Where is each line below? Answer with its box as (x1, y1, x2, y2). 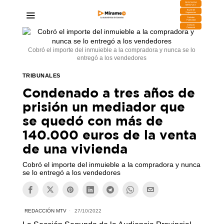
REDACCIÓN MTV (24, 208, 66, 213)
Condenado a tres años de (22, 85, 195, 100)
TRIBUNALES (22, 72, 60, 78)
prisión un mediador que (22, 99, 185, 114)
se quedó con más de (22, 113, 163, 128)
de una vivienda (22, 141, 127, 156)
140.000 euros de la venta (22, 127, 196, 142)
